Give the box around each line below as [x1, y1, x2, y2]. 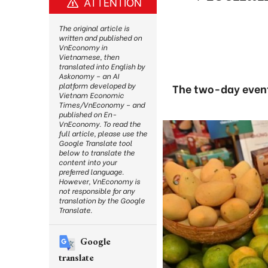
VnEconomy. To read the [59, 118, 141, 129]
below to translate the [59, 147, 135, 157]
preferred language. [59, 166, 124, 176]
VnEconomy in [59, 42, 107, 52]
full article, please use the [59, 128, 147, 138]
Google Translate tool [59, 138, 132, 148]
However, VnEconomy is [59, 176, 140, 186]
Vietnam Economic [59, 90, 124, 100]
